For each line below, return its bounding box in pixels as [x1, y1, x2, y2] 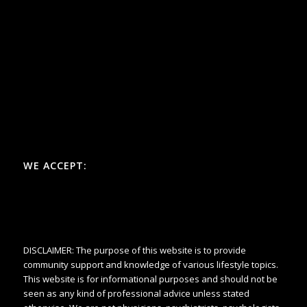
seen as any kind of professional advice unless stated [23, 286, 249, 299]
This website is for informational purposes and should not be [23, 272, 278, 285]
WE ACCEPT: [23, 158, 87, 172]
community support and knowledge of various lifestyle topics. [23, 258, 278, 271]
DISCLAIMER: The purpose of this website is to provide [23, 243, 246, 256]
